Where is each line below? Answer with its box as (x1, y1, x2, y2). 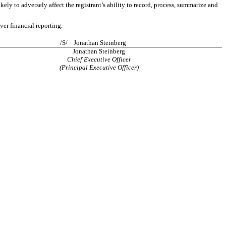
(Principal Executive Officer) (59, 64, 139, 71)
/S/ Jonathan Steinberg (60, 39, 138, 46)
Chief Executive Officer (67, 55, 131, 63)
